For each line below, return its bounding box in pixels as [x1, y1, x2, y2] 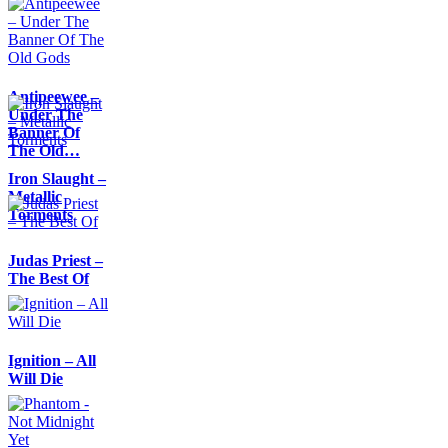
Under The [8, 106, 83, 124]
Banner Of [8, 124, 80, 142]
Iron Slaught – [8, 170, 106, 188]
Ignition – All [8, 352, 96, 370]
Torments [8, 206, 73, 224]
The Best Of [8, 270, 89, 288]
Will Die [8, 370, 63, 388]
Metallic [8, 188, 62, 206]
